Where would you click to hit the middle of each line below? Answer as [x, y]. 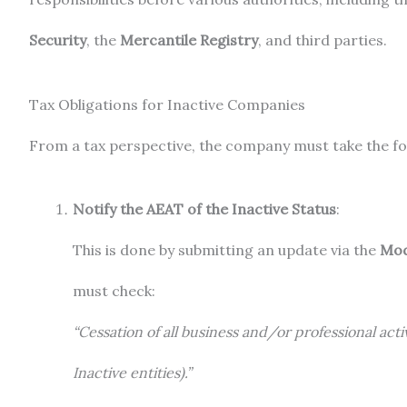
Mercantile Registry [189, 40]
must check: [114, 291]
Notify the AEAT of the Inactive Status [204, 209]
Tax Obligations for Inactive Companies [167, 104]
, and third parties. [323, 40]
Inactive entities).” [132, 373]
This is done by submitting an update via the [226, 250]
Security [58, 40]
